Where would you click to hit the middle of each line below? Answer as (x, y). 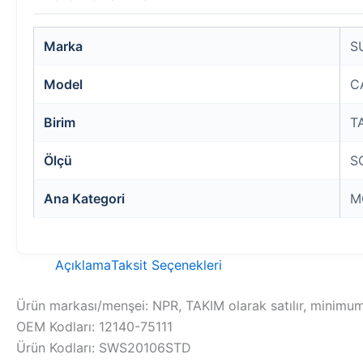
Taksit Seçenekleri (167, 265)
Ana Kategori (84, 199)
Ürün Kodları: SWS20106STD (104, 348)
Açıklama (83, 265)
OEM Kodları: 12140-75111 (94, 327)
